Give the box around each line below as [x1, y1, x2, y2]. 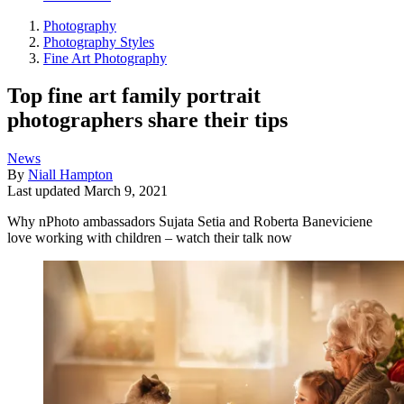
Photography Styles [43, 33, 154, 50]
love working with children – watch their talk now [7, 230, 292, 246]
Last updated [7, 183, 84, 199]
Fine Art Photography [43, 50, 167, 66]
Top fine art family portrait [7, 84, 261, 108]
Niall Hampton [28, 167, 113, 183]
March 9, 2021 [84, 183, 168, 199]
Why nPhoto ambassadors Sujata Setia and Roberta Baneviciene [7, 214, 372, 230]
